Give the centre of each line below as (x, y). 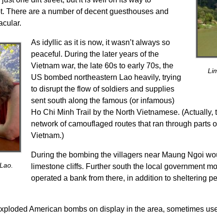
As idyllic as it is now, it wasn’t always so (100, 43)
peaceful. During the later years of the (95, 54)
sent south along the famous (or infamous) (102, 101)
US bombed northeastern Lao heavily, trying (106, 77)
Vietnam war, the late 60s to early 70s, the (102, 66)
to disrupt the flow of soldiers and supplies (102, 89)
